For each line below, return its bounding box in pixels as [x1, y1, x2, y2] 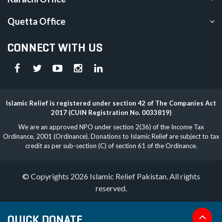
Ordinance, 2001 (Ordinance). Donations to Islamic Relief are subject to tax [2, 132, 220, 141]
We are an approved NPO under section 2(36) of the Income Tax [18, 123, 204, 131]
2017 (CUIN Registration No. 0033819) [51, 109, 171, 117]
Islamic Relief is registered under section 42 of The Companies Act [6, 99, 216, 108]
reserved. [95, 183, 127, 193]
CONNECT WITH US [7, 40, 103, 55]
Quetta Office [7, 16, 65, 27]
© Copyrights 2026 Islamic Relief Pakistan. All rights [22, 171, 200, 181]
